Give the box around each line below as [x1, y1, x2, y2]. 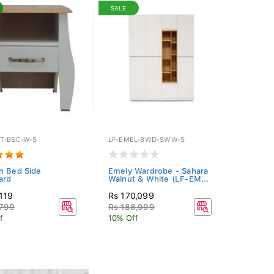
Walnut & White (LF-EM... [108, 174, 209, 183]
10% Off [108, 213, 139, 223]
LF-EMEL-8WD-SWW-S [108, 136, 185, 144]
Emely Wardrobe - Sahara [108, 166, 209, 176]
